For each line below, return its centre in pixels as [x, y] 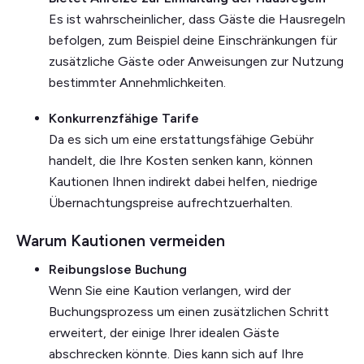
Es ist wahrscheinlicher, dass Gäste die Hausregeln [197, 19]
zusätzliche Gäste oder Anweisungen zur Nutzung [196, 61]
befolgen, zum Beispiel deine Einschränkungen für [193, 40]
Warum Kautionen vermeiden [121, 240]
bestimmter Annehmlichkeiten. [137, 82]
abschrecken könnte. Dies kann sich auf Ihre [176, 353]
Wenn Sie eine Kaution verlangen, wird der [170, 290]
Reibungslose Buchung [118, 269]
